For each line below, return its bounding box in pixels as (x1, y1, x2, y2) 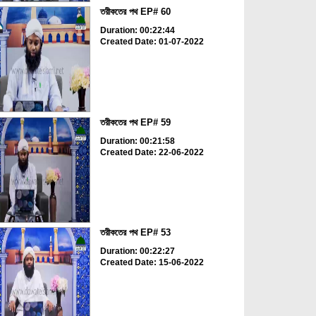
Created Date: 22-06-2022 (99, 147, 204, 157)
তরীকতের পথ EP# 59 (99, 116, 171, 128)
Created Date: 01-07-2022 (99, 37, 204, 47)
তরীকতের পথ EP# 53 (99, 227, 171, 238)
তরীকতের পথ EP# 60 (99, 6, 171, 18)
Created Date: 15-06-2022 (99, 257, 204, 268)
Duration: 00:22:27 (99, 246, 175, 257)
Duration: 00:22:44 (99, 25, 175, 36)
